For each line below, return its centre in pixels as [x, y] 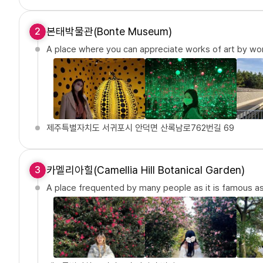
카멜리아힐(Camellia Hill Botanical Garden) [146, 170]
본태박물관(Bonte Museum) [109, 32]
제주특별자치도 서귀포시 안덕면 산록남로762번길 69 [140, 128]
